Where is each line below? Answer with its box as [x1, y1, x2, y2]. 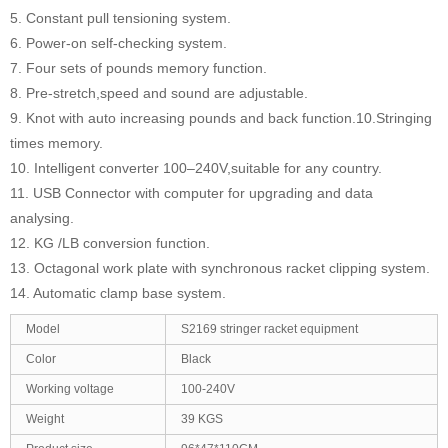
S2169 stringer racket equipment [181, 321, 358, 336]
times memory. [10, 134, 103, 151]
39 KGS [181, 411, 223, 426]
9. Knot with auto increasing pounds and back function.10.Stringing [10, 109, 432, 126]
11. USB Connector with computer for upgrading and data [10, 184, 373, 201]
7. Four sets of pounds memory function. [10, 59, 267, 76]
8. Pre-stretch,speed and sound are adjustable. [10, 84, 308, 101]
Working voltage [26, 381, 114, 396]
